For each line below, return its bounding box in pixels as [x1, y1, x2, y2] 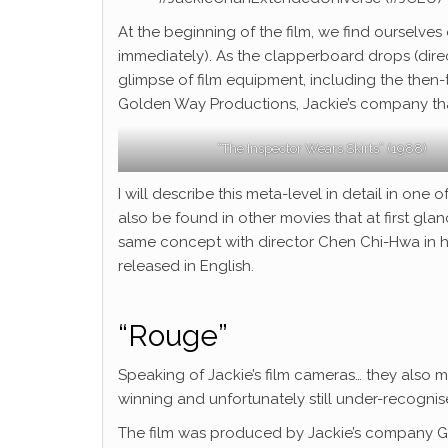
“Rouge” [118, 318, 228, 353]
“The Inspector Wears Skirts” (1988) [216, 141, 427, 156]
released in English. [118, 257, 254, 275]
